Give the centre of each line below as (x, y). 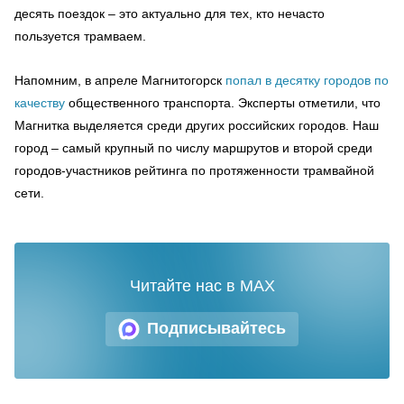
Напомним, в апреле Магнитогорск (120, 80)
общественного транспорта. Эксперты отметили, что (223, 102)
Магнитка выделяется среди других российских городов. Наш (197, 125)
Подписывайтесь (216, 328)
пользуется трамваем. (80, 36)
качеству (40, 102)
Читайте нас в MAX (202, 285)
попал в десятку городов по (307, 80)
